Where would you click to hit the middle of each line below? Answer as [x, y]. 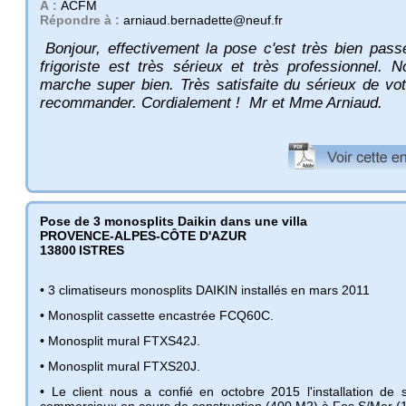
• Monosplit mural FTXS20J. [120, 366]
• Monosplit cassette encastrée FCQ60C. [157, 315]
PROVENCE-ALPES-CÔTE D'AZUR [143, 235]
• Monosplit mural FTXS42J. [120, 340]
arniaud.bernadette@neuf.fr [203, 19]
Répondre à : [82, 19]
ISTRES [101, 250]
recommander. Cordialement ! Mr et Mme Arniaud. [211, 102]
